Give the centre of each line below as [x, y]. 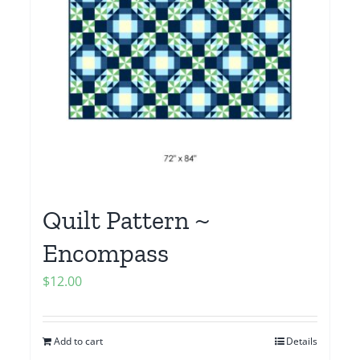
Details [301, 341]
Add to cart [79, 341]
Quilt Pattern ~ [127, 220]
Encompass [106, 253]
